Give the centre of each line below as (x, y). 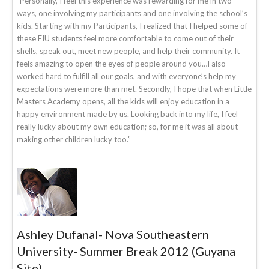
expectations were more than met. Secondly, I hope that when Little (134, 89)
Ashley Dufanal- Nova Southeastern (113, 234)
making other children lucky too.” (74, 139)
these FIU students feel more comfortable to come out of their (125, 38)
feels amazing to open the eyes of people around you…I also (121, 63)
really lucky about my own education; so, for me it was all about (127, 126)
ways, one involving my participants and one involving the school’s (132, 13)
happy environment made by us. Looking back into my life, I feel (127, 114)
